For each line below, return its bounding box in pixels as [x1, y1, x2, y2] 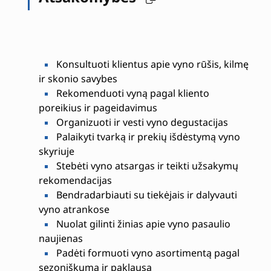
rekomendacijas [38, 174, 112, 188]
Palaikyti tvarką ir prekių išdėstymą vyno [53, 130, 240, 144]
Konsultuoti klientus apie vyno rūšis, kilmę [53, 57, 249, 71]
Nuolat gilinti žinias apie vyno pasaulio [53, 217, 230, 231]
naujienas [38, 232, 83, 246]
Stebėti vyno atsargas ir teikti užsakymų [53, 159, 238, 173]
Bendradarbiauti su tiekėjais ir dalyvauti [53, 188, 237, 202]
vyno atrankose [38, 203, 109, 217]
